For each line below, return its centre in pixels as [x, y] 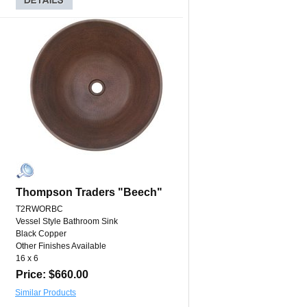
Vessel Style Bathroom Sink [67, 222]
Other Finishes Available [61, 246]
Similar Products [46, 293]
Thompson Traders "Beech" [89, 193]
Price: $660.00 [52, 275]
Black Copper [41, 234]
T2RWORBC [39, 209]
